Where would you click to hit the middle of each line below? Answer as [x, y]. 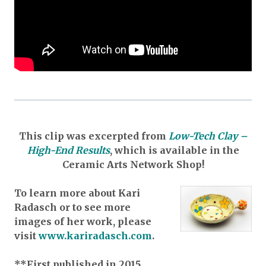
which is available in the [177, 150]
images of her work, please [83, 221]
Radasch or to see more [72, 207]
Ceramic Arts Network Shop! [133, 164]
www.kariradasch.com [95, 235]
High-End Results [68, 150]
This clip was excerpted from [92, 136]
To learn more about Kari [77, 193]
